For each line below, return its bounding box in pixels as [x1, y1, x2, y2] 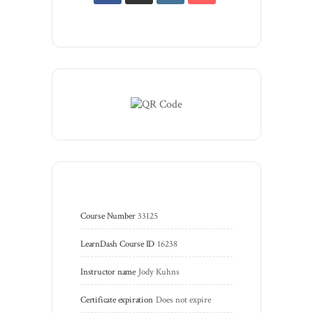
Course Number [80, 210, 136, 222]
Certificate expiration [80, 293, 153, 306]
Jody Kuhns [138, 265, 180, 278]
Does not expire [155, 293, 211, 306]
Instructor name [80, 265, 136, 278]
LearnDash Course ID [80, 238, 155, 250]
